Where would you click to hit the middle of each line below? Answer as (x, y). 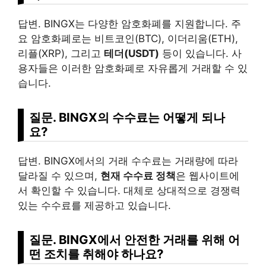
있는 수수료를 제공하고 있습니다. (94, 206)
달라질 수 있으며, (59, 176)
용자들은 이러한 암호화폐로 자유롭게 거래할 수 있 (133, 69)
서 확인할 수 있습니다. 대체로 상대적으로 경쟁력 (129, 191)
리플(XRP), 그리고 (61, 54)
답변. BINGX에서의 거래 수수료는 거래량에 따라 (128, 161)
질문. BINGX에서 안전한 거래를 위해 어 (134, 240)
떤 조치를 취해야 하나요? (96, 254)
